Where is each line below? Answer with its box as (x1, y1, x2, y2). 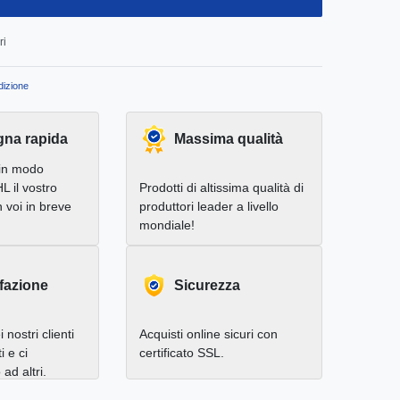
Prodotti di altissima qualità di (139, 180, 304, 196)
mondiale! (139, 218, 195, 233)
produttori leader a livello (139, 199, 279, 214)
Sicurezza (174, 278, 240, 294)
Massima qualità (174, 131, 283, 147)
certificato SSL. (139, 346, 224, 361)
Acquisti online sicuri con (139, 327, 278, 342)
